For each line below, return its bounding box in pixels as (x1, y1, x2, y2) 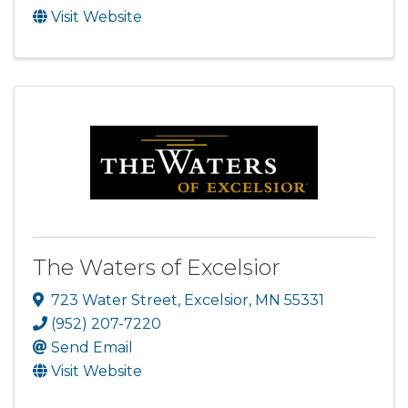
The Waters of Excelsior (33, 254, 280, 281)
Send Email (51, 338, 133, 356)
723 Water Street (51, 291, 178, 309)
